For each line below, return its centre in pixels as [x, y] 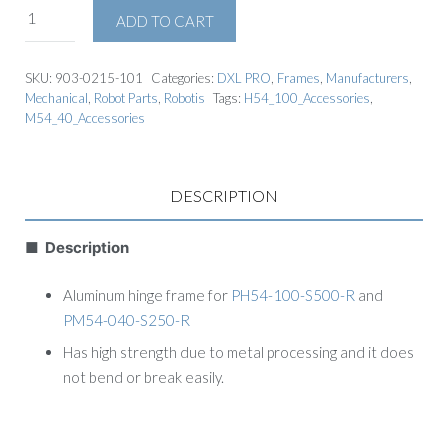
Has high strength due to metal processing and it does [238, 352]
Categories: [184, 78]
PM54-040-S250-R [126, 319]
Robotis [184, 98]
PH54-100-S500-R [292, 294]
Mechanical [56, 98]
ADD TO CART [164, 20]
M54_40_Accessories [85, 118]
